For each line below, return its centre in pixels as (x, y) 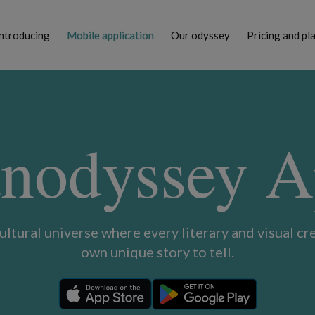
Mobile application (110, 35)
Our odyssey (200, 35)
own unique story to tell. (157, 252)
